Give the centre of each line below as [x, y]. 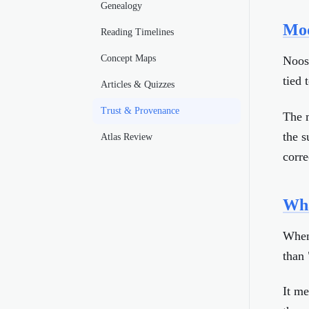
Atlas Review [127, 137]
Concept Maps [128, 58]
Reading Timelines [137, 32]
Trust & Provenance [140, 111]
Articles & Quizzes [138, 84]
